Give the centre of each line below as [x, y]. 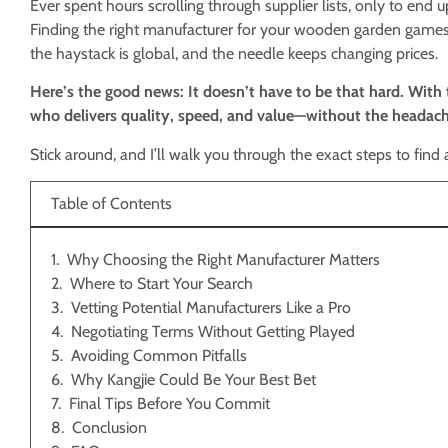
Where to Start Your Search [161, 284]
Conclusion [109, 428]
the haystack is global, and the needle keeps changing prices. [234, 53]
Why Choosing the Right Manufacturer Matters [223, 260]
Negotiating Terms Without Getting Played [213, 332]
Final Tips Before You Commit [169, 404]
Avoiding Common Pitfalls [159, 356]
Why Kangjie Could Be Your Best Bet [193, 380]
